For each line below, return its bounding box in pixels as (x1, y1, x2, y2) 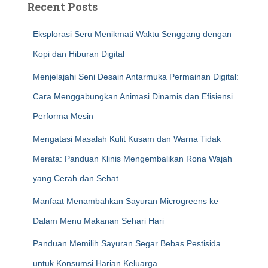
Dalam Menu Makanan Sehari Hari (33, 216, 164, 226)
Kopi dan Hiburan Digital (33, 49, 124, 59)
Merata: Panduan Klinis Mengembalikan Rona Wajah (33, 154, 232, 163)
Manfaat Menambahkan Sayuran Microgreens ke (33, 196, 218, 206)
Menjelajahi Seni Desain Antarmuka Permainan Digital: (33, 72, 239, 81)
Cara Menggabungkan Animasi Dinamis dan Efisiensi (33, 92, 233, 101)
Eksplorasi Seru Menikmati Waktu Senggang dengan (33, 29, 232, 39)
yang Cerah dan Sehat (33, 173, 118, 183)
